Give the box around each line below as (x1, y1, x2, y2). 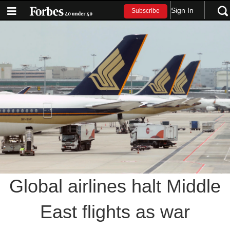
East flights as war (40, 201, 190, 223)
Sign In (171, 6, 194, 14)
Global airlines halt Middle (9, 176, 221, 197)
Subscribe (131, 7, 160, 15)
